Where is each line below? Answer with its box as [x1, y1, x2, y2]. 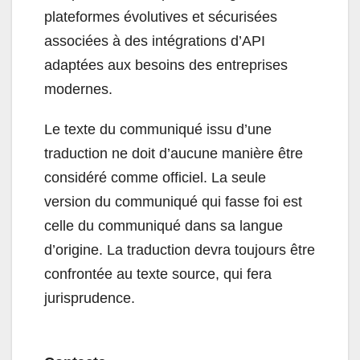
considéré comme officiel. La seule [44, 170, 266, 186]
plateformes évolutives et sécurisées [44, 9, 277, 26]
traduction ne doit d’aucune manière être [44, 145, 303, 162]
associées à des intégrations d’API [44, 33, 265, 50]
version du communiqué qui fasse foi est [44, 194, 302, 211]
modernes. [44, 81, 112, 98]
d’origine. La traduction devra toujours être [44, 242, 315, 259]
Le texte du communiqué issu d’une [44, 121, 272, 138]
